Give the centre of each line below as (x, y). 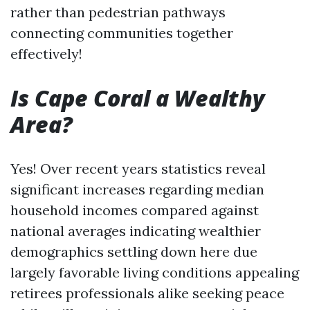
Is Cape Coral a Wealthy (137, 98)
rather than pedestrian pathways (118, 12)
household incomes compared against (135, 210)
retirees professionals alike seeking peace (147, 293)
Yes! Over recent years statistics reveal (138, 168)
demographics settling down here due (134, 252)
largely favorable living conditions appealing (155, 272)
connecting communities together (122, 33)
